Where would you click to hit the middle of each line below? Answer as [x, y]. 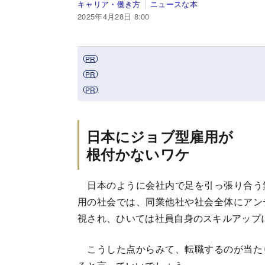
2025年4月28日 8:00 [114, 16]
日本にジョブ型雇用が [160, 136]
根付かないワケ [138, 153]
